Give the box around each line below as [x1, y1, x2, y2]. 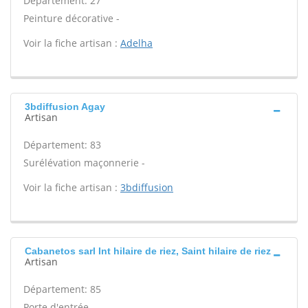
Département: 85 [23, 283, 101, 296]
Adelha [120, 36, 153, 49]
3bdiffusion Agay [25, 101, 105, 112]
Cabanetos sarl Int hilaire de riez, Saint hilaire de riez [25, 245, 271, 256]
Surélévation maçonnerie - [23, 156, 145, 169]
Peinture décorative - [23, 12, 120, 25]
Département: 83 [23, 138, 101, 151]
